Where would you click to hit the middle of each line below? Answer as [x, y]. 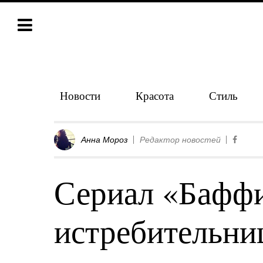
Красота [155, 95]
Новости [80, 95]
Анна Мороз [104, 140]
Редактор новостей [180, 140]
